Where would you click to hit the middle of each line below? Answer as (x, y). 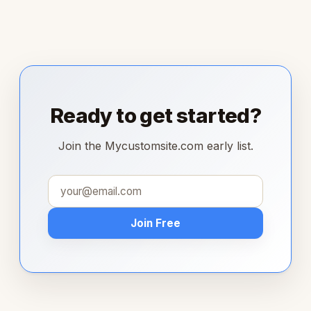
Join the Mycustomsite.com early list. (155, 145)
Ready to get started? (155, 115)
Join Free (155, 223)
